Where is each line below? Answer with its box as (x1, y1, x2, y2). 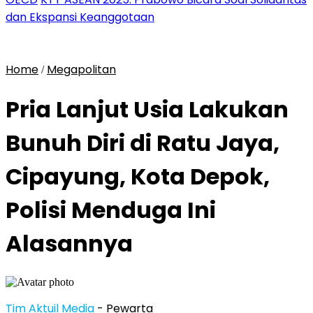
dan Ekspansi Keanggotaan (6, 9, 154, 25)
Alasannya (6, 228, 133, 260)
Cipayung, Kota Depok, (6, 161, 270, 193)
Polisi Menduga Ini (6, 194, 216, 226)
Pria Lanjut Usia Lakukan (6, 94, 289, 126)
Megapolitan (47, 61, 116, 78)
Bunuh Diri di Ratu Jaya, (6, 127, 279, 159)
